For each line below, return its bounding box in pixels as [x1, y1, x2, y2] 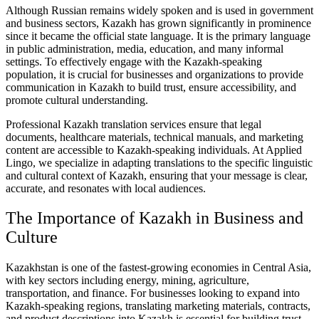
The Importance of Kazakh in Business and [6, 209, 303, 228]
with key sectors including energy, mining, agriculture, [6, 274, 249, 287]
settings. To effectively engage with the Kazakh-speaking [6, 55, 262, 68]
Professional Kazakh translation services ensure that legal [6, 117, 261, 130]
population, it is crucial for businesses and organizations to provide [6, 68, 303, 80]
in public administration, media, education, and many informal [6, 42, 283, 55]
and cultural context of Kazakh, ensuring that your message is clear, [6, 169, 308, 182]
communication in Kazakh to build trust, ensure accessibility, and [6, 80, 296, 93]
